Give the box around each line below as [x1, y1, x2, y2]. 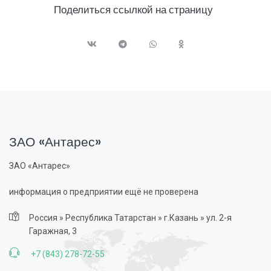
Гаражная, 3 [29, 226, 77, 236]
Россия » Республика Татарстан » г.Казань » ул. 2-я [29, 212, 232, 223]
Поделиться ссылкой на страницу [53, 2, 213, 17]
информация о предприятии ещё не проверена [9, 186, 198, 197]
